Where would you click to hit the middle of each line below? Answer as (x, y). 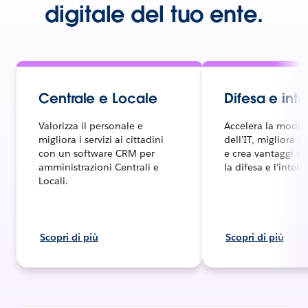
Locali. (53, 181)
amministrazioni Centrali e (99, 167)
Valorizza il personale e (91, 126)
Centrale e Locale (98, 98)
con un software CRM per (97, 153)
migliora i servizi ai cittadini (101, 140)
